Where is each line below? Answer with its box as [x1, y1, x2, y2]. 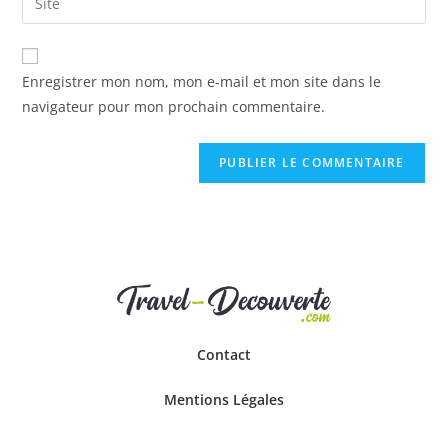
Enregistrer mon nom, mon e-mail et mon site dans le [22, 71, 382, 91]
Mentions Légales [164, 389, 284, 409]
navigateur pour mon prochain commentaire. [22, 96, 326, 116]
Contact [197, 344, 251, 364]
